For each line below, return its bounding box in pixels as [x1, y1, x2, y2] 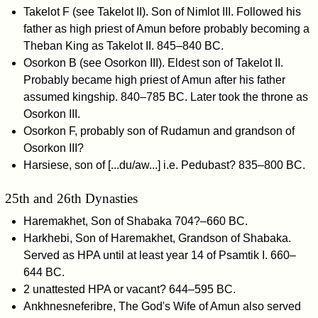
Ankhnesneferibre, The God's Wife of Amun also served [23, 300, 301, 312]
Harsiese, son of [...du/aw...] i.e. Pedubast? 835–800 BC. [23, 159, 305, 172]
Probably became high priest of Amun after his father [23, 74, 285, 87]
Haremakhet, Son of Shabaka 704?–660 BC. [23, 214, 248, 227]
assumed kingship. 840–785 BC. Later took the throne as [23, 91, 308, 104]
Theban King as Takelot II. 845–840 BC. [23, 40, 224, 53]
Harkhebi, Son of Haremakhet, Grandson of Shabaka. [23, 231, 291, 244]
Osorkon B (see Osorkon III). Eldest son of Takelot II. [23, 57, 283, 70]
